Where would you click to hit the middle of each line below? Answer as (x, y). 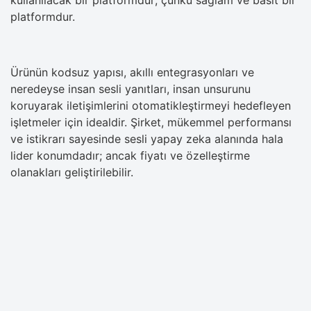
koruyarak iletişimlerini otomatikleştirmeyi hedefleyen (151, 105)
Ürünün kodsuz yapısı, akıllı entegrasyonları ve (132, 72)
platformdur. (43, 16)
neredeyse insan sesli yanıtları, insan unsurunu (131, 89)
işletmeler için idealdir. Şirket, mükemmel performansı (151, 122)
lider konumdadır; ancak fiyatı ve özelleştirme (130, 155)
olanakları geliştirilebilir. (72, 172)
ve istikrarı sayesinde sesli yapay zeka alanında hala (147, 138)
